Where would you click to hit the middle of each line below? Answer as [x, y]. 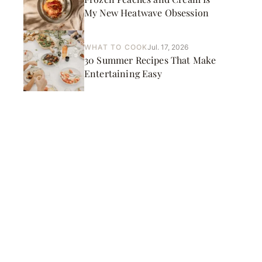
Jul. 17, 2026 [168, 47]
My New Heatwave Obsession [146, 13]
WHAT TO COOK [116, 47]
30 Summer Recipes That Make [150, 60]
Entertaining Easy [123, 73]
